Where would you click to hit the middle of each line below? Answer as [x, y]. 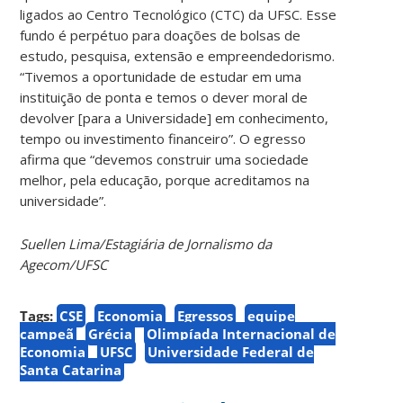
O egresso [273, 138]
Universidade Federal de [231, 351]
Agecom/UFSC [64, 264]
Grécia [111, 333]
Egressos [206, 315]
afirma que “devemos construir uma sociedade [165, 159]
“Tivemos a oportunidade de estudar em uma [161, 76]
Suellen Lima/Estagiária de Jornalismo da [146, 243]
